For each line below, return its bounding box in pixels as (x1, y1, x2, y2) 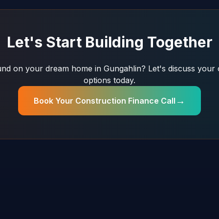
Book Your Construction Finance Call (34, 96, 175, 106)
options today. (84, 75, 135, 85)
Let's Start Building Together (6, 33, 213, 51)
